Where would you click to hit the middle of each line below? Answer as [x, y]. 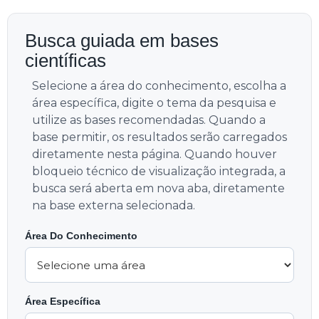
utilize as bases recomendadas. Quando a [149, 120]
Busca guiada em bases [122, 41]
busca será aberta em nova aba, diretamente [158, 188]
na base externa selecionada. [114, 205]
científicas [66, 61]
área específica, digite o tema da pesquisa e [154, 103]
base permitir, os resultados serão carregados [159, 137]
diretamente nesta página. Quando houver [155, 154]
